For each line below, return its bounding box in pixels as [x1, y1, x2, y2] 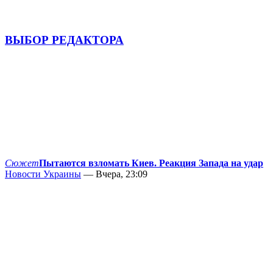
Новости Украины [5, 169, 81, 180]
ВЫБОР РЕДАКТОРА [5, 34, 124, 47]
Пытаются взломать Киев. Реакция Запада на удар [39, 158, 263, 169]
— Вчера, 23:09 [81, 169, 147, 180]
